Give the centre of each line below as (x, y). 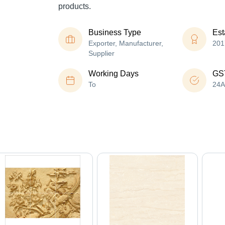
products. (75, 7)
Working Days (114, 74)
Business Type (115, 33)
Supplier (101, 53)
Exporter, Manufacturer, (126, 43)
